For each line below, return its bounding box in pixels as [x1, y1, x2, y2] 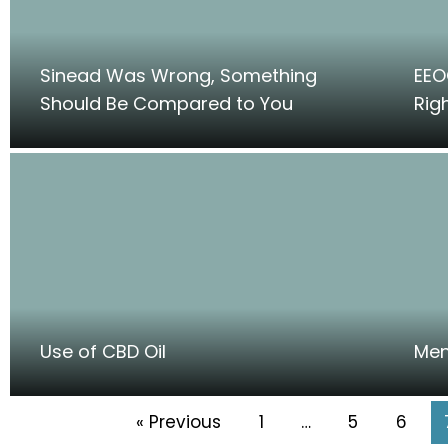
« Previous [136, 409, 222, 434]
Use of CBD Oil [40, 339, 166, 365]
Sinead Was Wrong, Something [40, 63, 317, 89]
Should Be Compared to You [40, 91, 293, 117]
